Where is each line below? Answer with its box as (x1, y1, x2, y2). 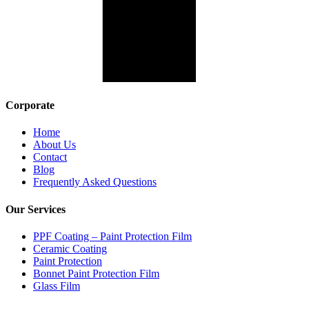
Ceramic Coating (33, 242, 107, 255)
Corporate (6, 99, 54, 112)
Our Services (6, 203, 66, 215)
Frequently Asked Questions (33, 176, 157, 188)
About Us (33, 139, 76, 151)
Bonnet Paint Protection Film (33, 267, 159, 279)
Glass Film (33, 279, 80, 292)
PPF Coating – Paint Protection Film (33, 230, 192, 242)
